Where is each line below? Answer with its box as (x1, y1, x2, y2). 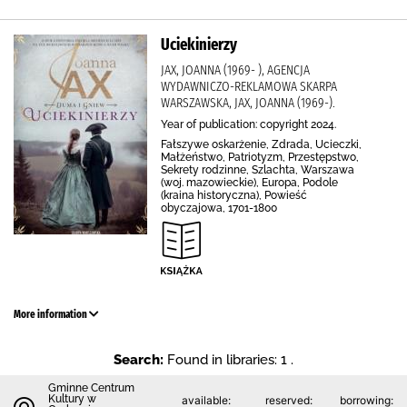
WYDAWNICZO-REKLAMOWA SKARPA (161, 78, 337, 94)
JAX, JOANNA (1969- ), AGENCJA (161, 62, 310, 78)
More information (14, 308, 89, 321)
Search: (114, 352, 164, 368)
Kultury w (48, 392, 96, 405)
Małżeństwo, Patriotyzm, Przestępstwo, (161, 151, 359, 164)
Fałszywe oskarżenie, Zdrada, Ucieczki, (161, 138, 362, 151)
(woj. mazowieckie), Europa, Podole (161, 176, 338, 189)
